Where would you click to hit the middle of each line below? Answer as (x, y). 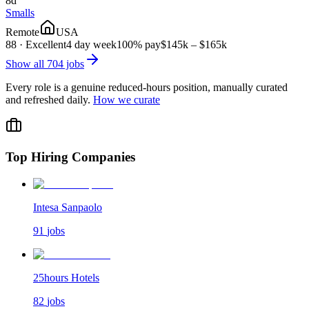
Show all (26, 64)
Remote (22, 32)
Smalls (20, 13)
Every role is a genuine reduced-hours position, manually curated (147, 88)
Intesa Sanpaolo (68, 207)
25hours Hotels (66, 277)
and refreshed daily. (48, 100)
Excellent (46, 45)
